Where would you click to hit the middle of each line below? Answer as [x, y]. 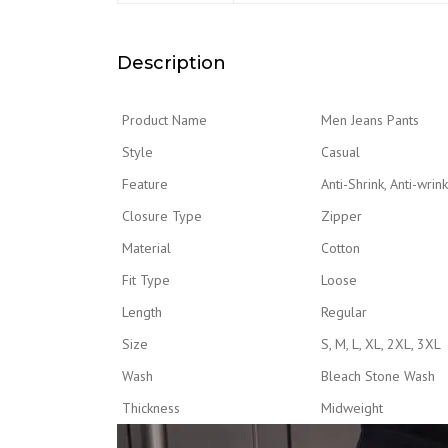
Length [142, 311]
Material [146, 247]
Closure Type [162, 215]
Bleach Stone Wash [378, 375]
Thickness [151, 407]
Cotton [340, 247]
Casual [340, 151]
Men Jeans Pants [370, 119]
